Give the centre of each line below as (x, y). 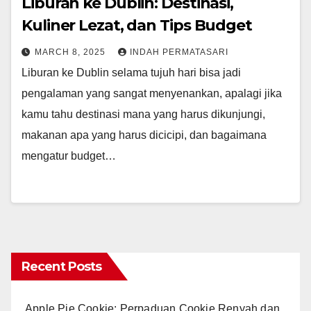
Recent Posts (62, 267)
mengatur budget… (69, 156)
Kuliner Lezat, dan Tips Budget (137, 26)
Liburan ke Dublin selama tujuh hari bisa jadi (131, 73)
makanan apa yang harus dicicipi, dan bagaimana (144, 135)
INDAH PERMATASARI (179, 52)
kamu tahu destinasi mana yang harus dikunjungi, (143, 115)
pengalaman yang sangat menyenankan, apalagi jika (152, 94)
